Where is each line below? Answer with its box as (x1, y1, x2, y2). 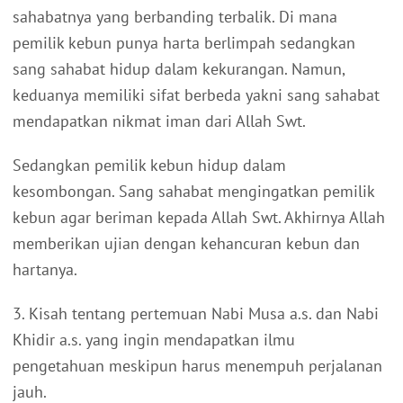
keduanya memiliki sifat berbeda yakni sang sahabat (13, 84, 380, 105)
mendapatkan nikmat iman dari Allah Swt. (13, 110, 306, 131)
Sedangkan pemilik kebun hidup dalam (13, 154, 286, 175)
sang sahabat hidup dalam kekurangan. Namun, (13, 58, 345, 79)
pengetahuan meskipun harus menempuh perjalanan (13, 354, 382, 376)
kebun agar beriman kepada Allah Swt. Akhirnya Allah (13, 206, 385, 228)
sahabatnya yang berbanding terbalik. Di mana (13, 5, 337, 27)
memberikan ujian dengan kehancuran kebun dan (13, 232, 360, 254)
